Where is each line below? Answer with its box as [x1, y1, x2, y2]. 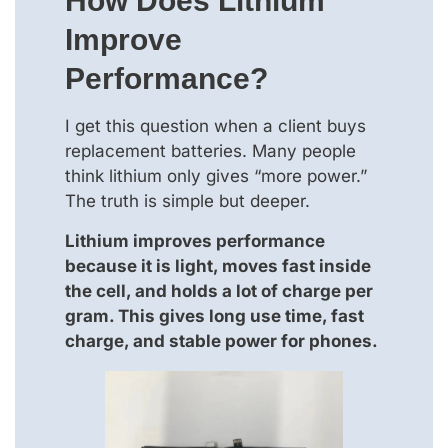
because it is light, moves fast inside [65, 255, 371, 276]
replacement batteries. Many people [65, 141, 356, 162]
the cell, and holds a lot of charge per [65, 280, 373, 301]
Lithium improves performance [65, 230, 325, 251]
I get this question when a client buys [65, 116, 366, 137]
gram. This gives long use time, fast [65, 305, 364, 326]
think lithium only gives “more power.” [65, 166, 367, 187]
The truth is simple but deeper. [65, 191, 310, 212]
